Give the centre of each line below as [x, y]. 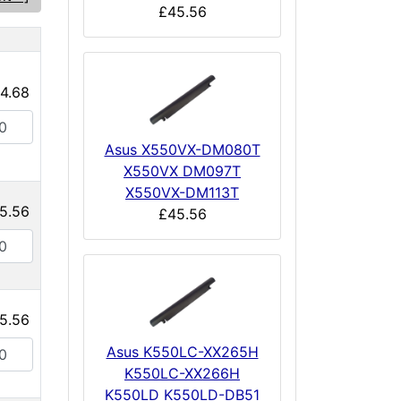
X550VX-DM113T [182, 192]
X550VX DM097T [182, 171]
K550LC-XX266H [182, 373]
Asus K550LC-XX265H [182, 351]
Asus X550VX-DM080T [182, 149]
